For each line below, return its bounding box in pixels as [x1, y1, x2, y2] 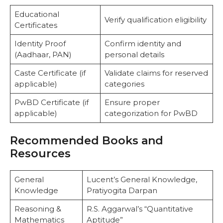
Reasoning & [14, 204, 61, 214]
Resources [10, 146, 71, 160]
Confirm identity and [104, 39, 181, 49]
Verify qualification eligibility [104, 15, 207, 25]
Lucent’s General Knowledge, [86, 174, 197, 184]
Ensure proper [104, 98, 160, 108]
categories [104, 79, 144, 89]
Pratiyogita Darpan [86, 185, 157, 195]
